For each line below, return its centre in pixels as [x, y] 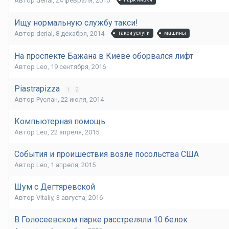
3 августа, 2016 [79, 198]
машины [175, 33]
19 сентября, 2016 [78, 67]
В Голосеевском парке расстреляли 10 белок [101, 220]
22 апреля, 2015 [75, 132]
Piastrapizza [38, 89]
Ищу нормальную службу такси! [76, 23]
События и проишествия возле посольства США [107, 154]
